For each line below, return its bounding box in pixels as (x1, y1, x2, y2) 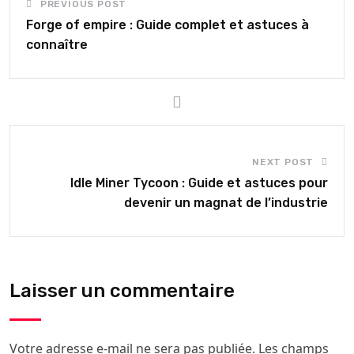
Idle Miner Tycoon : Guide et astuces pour (70, 175, 328, 190)
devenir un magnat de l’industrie (124, 195, 328, 210)
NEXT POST (251, 156, 314, 168)
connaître (26, 37, 88, 52)
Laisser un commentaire (9, 280, 235, 302)
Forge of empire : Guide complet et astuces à (26, 17, 309, 32)
